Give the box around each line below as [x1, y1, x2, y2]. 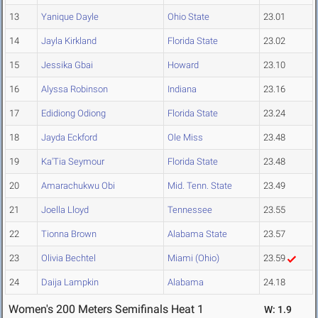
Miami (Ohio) [168, 253, 219, 264]
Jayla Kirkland [41, 35, 97, 47]
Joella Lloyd [41, 204, 89, 216]
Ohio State [168, 11, 209, 23]
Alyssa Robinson [41, 84, 108, 95]
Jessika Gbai [41, 60, 93, 71]
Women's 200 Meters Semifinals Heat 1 [9, 302, 204, 317]
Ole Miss [168, 132, 203, 143]
